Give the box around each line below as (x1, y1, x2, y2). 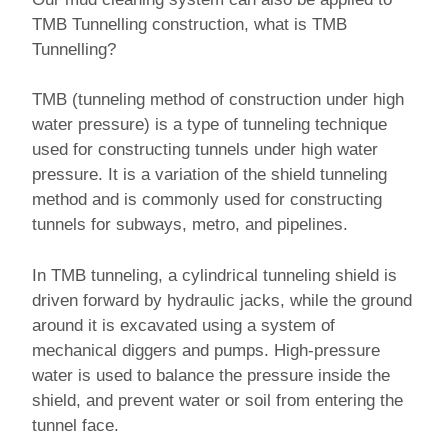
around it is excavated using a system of (32, 315, 335, 335)
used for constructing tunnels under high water (32, 140, 378, 160)
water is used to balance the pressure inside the (32, 365, 390, 385)
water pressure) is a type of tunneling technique (32, 115, 387, 135)
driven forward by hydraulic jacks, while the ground (32, 290, 412, 310)
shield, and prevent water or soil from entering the (32, 390, 403, 410)
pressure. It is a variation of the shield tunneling (32, 165, 387, 185)
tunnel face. (32, 415, 119, 435)
